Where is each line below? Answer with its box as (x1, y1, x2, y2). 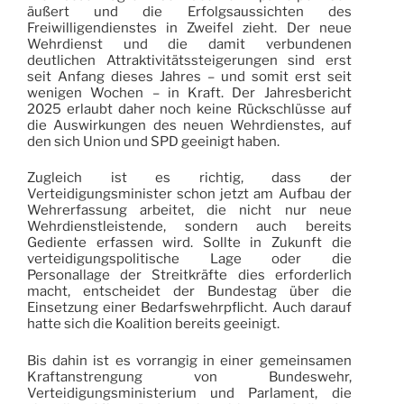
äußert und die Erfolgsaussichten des (27, 3, 352, 20)
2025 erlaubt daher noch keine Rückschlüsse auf (27, 100, 352, 117)
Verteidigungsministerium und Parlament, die (27, 384, 352, 401)
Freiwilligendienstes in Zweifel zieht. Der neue (27, 19, 352, 36)
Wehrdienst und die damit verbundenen (27, 35, 352, 52)
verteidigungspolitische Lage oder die (27, 251, 352, 268)
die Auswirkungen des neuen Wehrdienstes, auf (27, 116, 352, 133)
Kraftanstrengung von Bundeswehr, (27, 368, 352, 385)
